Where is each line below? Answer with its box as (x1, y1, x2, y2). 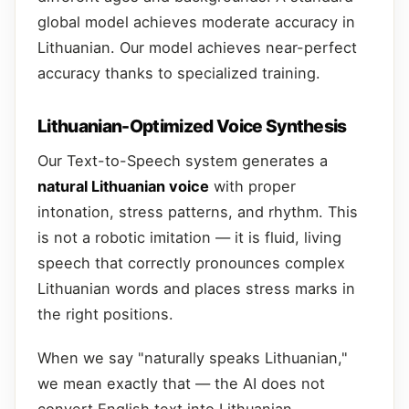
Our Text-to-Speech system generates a (37, 151, 328, 170)
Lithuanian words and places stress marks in (37, 278, 355, 298)
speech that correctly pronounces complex (37, 253, 345, 272)
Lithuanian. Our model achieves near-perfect (37, 37, 357, 57)
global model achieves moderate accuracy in (37, 12, 355, 31)
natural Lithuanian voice (37, 176, 209, 195)
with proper (209, 176, 296, 195)
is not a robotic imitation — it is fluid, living (37, 227, 341, 246)
